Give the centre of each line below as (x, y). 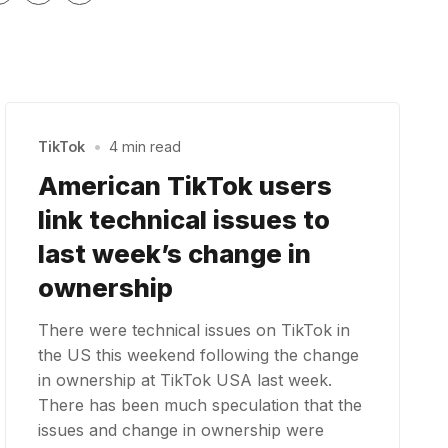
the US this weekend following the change (199, 354)
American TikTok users (185, 185)
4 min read (144, 147)
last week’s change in (175, 253)
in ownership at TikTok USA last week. (185, 379)
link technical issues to (184, 219)
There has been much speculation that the (200, 404)
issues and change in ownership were (181, 429)
